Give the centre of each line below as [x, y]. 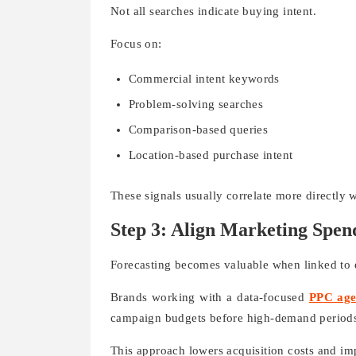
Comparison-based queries [198, 129]
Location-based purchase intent [211, 155]
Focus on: [136, 43]
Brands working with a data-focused [210, 298]
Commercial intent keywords [204, 78]
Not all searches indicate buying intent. [213, 11]
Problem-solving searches [196, 104]
